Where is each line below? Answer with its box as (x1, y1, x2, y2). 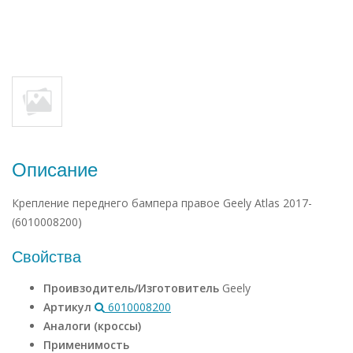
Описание (12, 158, 98, 180)
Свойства (12, 247, 81, 266)
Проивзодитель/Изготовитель (43, 281, 222, 295)
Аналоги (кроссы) (43, 318, 141, 333)
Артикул (43, 299, 95, 314)
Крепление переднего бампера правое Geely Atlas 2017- (12, 195, 312, 210)
